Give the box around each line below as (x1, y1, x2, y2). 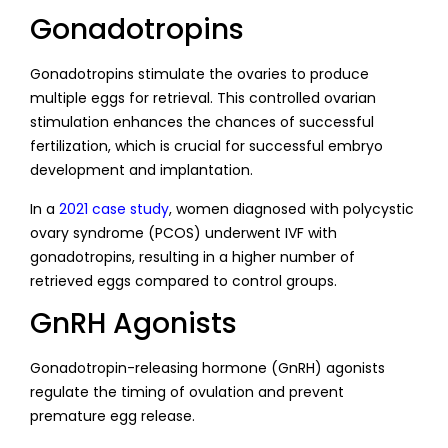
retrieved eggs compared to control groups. (30, 270, 337, 291)
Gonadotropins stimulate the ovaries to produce (30, 64, 369, 85)
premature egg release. (30, 405, 195, 426)
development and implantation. (30, 160, 253, 181)
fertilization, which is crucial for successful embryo (30, 136, 383, 157)
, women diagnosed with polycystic (169, 198, 414, 219)
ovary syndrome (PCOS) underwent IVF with (30, 222, 337, 243)
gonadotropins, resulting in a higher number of (30, 246, 355, 267)
